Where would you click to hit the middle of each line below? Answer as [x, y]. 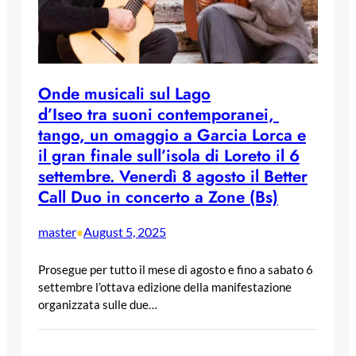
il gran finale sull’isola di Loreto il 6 [169, 156]
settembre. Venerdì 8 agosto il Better [173, 177]
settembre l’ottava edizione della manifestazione [165, 287]
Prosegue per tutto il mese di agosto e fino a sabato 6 [176, 270]
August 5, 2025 [125, 232]
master [57, 232]
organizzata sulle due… [98, 305]
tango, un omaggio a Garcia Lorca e [172, 135]
